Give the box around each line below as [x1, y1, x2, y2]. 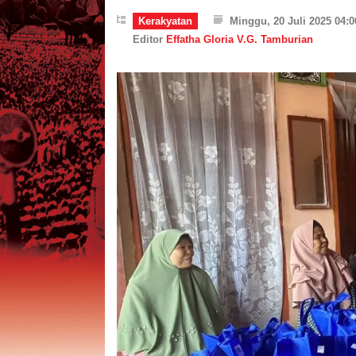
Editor [133, 33, 166, 45]
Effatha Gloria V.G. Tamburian [166, 33, 313, 45]
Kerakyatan [138, 15, 192, 27]
